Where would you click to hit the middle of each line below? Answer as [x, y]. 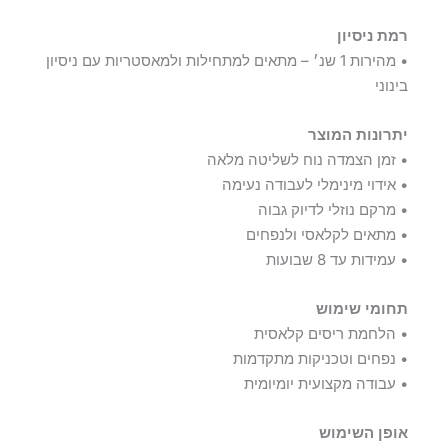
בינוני [391, 86]
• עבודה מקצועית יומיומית [326, 384]
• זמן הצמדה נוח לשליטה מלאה [307, 160]
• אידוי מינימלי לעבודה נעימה [315, 185]
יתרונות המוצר [358, 135]
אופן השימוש [363, 433]
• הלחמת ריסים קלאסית [331, 334]
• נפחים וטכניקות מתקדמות [320, 359]
